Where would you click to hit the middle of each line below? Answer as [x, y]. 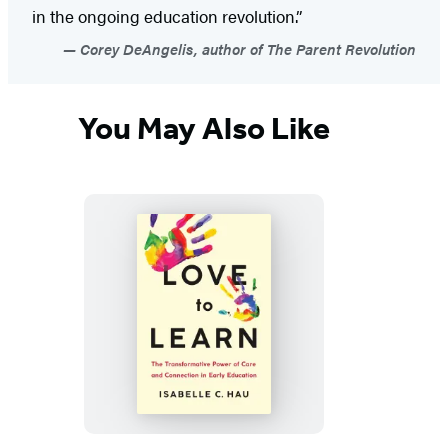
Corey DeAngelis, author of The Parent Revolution [246, 48]
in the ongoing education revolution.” [167, 15]
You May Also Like [204, 128]
